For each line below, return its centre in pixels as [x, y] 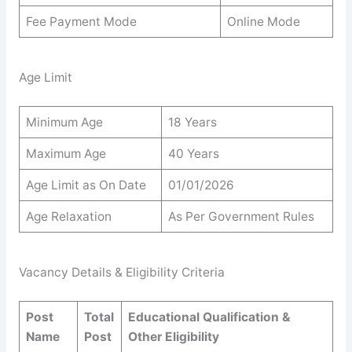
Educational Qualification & [209, 317]
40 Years [193, 153]
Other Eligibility [173, 336]
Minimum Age [64, 122]
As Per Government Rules [241, 216]
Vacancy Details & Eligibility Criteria [121, 273]
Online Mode [263, 21]
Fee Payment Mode [81, 21]
